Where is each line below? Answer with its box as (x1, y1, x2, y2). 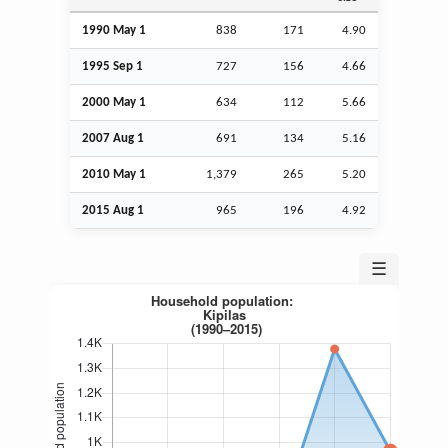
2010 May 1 (82, 167, 146, 181)
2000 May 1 (82, 95, 146, 109)
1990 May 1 (82, 23, 146, 37)
